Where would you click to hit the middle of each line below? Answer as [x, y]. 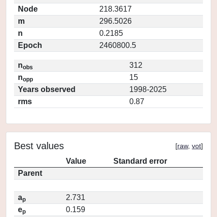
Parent [30, 173]
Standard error [140, 161]
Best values [39, 146]
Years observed [47, 89]
